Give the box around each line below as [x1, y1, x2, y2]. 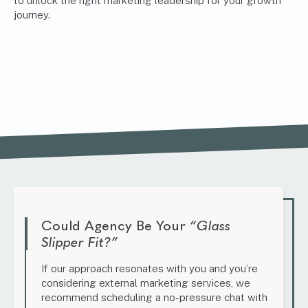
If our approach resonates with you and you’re [41, 263, 258, 275]
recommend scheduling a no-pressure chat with [41, 291, 267, 304]
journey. [14, 9, 50, 21]
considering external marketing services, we [41, 277, 250, 289]
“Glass [190, 217, 230, 234]
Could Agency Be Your [41, 217, 190, 234]
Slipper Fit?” [41, 234, 118, 251]
